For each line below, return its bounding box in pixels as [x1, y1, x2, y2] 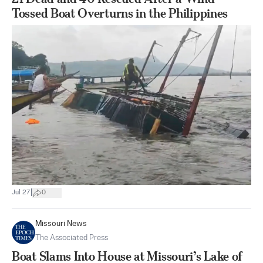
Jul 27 [12, 189, 31, 197]
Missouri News [35, 220, 87, 228]
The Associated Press [35, 234, 108, 242]
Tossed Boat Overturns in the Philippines [12, 5, 228, 21]
